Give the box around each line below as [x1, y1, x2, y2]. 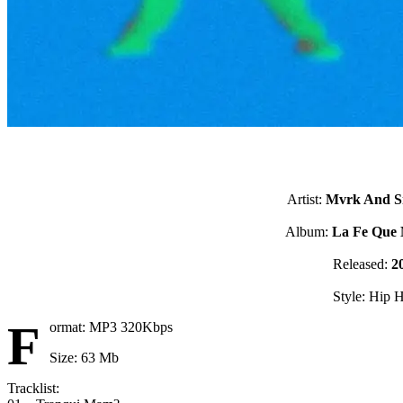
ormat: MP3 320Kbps [49, 319, 173, 336]
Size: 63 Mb [49, 350, 119, 366]
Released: [332, 256, 391, 273]
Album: [285, 224, 332, 240]
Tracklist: [7, 381, 59, 397]
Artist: [287, 192, 326, 208]
